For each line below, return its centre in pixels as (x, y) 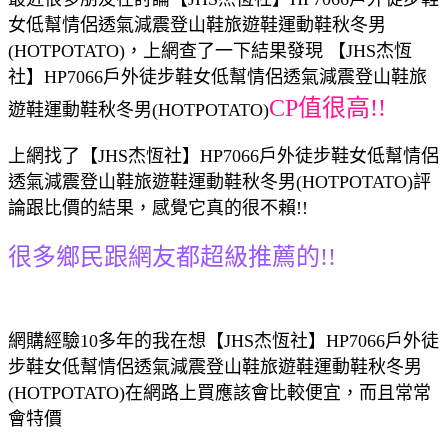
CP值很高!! (327, 107)
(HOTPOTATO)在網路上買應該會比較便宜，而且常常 (219, 392)
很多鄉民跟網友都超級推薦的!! (172, 256)
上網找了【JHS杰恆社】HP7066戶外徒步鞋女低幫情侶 (223, 155)
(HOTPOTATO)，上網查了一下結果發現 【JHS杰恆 (210, 50)
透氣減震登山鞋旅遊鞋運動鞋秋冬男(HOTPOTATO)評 (219, 181)
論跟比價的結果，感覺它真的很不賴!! (158, 207)
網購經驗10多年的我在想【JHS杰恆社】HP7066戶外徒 (223, 340)
